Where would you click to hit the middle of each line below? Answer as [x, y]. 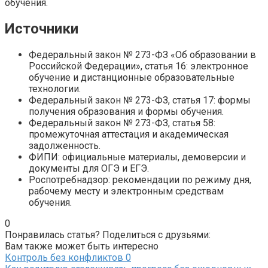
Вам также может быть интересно [82, 246]
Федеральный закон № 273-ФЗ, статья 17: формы [140, 100]
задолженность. [65, 146]
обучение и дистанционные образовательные [132, 78]
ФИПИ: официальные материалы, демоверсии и [137, 157]
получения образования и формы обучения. [126, 112]
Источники [42, 29]
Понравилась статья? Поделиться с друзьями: [108, 235]
